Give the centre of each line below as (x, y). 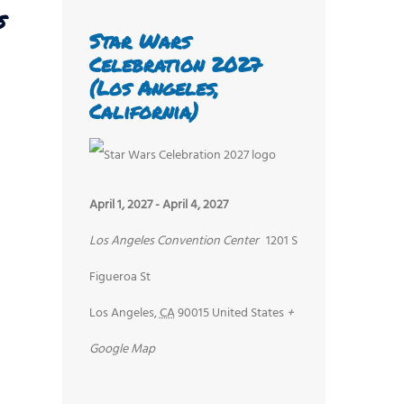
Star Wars (139, 41)
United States (248, 314)
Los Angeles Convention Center (174, 242)
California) (143, 111)
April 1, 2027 (120, 206)
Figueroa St (119, 278)
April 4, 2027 (195, 206)
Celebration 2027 (175, 64)
